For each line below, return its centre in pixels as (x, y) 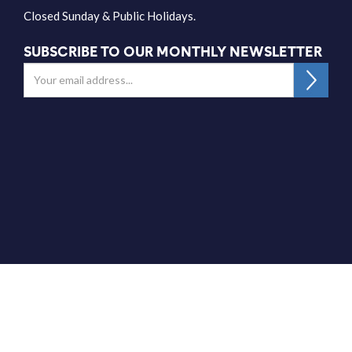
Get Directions (176, 325)
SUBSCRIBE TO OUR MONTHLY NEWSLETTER (173, 51)
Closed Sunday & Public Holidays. (110, 15)
